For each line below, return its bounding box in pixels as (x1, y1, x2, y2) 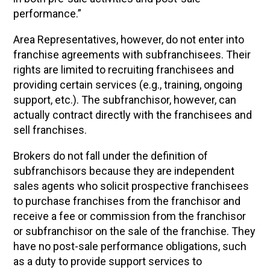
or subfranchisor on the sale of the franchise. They (13, 225, 256, 237)
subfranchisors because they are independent (13, 165, 235, 177)
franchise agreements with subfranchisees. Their (13, 48, 251, 61)
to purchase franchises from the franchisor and (13, 195, 241, 207)
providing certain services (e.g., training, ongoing (13, 78, 243, 91)
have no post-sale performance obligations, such (13, 240, 247, 253)
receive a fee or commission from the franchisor (13, 210, 246, 222)
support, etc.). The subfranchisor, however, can (13, 93, 237, 106)
